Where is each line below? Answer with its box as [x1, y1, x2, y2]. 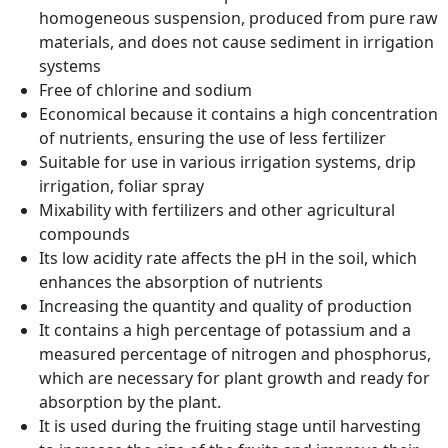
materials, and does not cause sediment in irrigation [39, 31, 435, 54]
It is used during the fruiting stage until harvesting [39, 415, 422, 438]
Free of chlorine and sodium [39, 79, 253, 102]
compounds [39, 223, 131, 246]
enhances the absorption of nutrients [39, 271, 324, 294]
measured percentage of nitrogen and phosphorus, [39, 343, 432, 366]
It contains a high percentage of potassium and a [39, 319, 412, 342]
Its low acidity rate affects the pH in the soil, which [39, 247, 418, 270]
